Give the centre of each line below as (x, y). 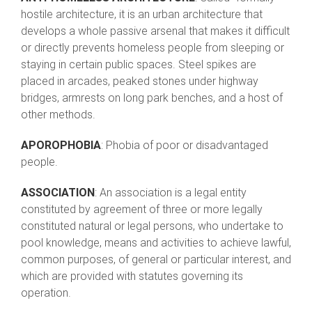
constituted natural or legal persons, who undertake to (152, 226)
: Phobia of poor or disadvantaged (185, 146)
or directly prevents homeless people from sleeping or (153, 48)
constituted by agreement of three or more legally (142, 210)
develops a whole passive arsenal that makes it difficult (155, 31)
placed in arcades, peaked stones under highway (140, 81)
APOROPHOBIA (61, 146)
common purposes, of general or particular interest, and (156, 260)
